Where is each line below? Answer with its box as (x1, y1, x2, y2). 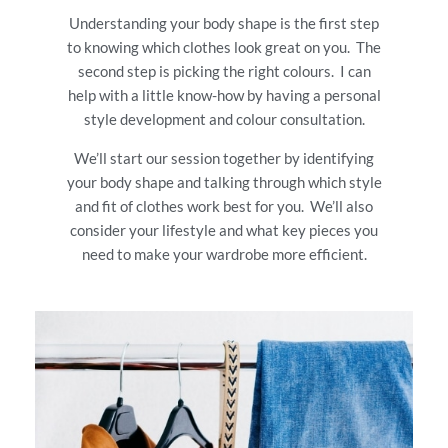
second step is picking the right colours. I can (77, 61, 371, 80)
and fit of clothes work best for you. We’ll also (75, 196, 373, 215)
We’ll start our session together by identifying (74, 148, 374, 167)
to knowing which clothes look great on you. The (67, 37, 381, 56)
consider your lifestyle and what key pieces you (70, 220, 378, 239)
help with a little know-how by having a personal (67, 85, 381, 104)
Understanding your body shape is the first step (69, 13, 379, 32)
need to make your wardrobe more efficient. (81, 244, 367, 263)
